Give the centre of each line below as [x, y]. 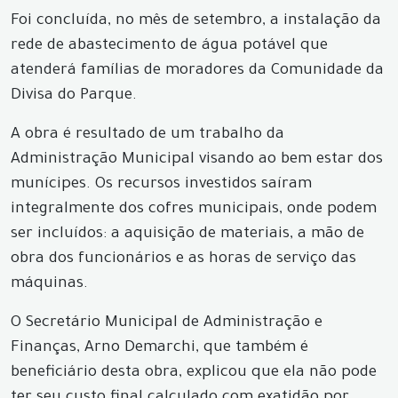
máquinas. [49, 285]
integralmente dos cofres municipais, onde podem [194, 210]
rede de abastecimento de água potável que [169, 47]
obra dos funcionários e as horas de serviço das [183, 260]
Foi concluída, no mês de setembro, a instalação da [196, 22]
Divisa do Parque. [74, 96]
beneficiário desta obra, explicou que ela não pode [194, 374]
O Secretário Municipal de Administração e [167, 324]
